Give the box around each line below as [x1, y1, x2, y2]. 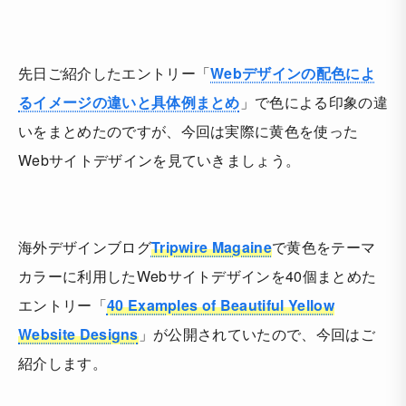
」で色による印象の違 [239, 92, 389, 112]
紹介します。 [18, 353, 107, 373]
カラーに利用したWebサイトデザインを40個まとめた [18, 266, 377, 286]
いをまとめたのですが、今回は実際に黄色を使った [18, 121, 359, 141]
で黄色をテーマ [272, 237, 376, 257]
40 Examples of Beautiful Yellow [106, 295, 334, 315]
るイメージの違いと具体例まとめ [18, 92, 240, 112]
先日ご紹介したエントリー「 [18, 63, 211, 83]
